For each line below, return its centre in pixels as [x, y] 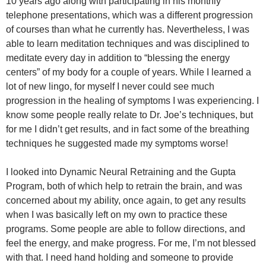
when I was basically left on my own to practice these [117, 215]
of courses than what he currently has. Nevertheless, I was [128, 29]
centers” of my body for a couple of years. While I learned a [129, 72]
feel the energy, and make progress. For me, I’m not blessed [131, 243]
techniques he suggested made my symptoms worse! [117, 143]
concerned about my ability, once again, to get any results [126, 200]
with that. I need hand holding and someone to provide [120, 257]
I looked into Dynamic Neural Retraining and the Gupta [121, 172]
